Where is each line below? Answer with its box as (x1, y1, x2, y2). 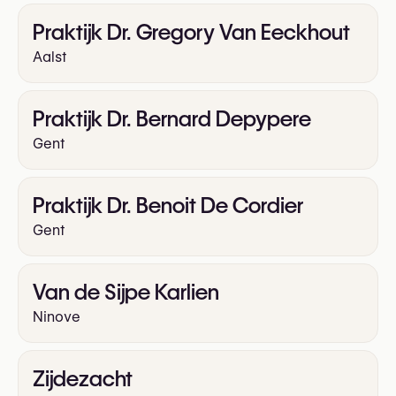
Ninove (33, 308, 80, 326)
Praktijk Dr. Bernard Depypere (33, 106, 311, 133)
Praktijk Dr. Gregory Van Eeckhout (33, 19, 350, 46)
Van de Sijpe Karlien (33, 279, 219, 306)
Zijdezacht (33, 366, 133, 392)
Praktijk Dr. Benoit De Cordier (33, 193, 304, 219)
